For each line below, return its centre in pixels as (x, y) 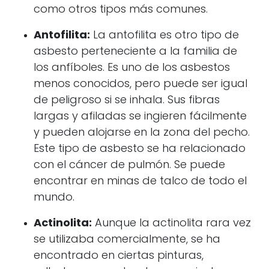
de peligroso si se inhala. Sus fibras (127, 101)
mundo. (54, 198)
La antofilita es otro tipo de (165, 36)
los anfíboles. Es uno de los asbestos (132, 68)
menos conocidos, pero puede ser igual (141, 84)
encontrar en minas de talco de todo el (140, 182)
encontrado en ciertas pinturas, (119, 256)
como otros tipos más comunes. (121, 10)
